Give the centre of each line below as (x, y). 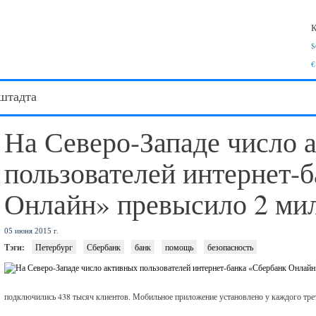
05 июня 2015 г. (32, 231)
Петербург (54, 247)
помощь (180, 247)
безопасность (231, 247)
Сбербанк (104, 247)
